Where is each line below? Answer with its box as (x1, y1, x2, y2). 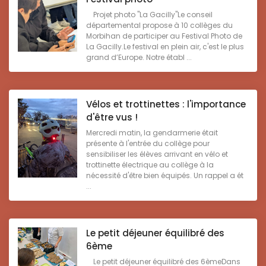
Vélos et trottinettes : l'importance (86, 98, 246, 111)
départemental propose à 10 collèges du (86, 20, 233, 31)
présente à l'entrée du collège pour (86, 138, 210, 149)
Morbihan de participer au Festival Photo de (86, 31, 242, 42)
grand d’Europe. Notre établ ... (86, 52, 192, 63)
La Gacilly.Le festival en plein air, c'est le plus (86, 42, 244, 52)
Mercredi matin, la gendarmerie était (86, 128, 218, 138)
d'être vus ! (86, 111, 138, 124)
